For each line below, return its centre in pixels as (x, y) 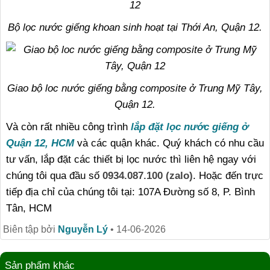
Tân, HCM (29, 208)
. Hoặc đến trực (228, 176)
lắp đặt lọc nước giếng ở (190, 127)
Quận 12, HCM (40, 143)
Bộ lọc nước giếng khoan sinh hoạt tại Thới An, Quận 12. (135, 27)
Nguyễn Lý (83, 229)
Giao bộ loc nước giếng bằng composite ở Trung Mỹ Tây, (135, 88)
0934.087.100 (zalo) (148, 176)
